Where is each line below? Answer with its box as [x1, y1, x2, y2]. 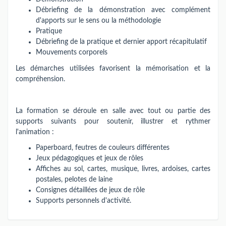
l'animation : [16, 128, 54, 136]
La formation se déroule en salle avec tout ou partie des [16, 107, 210, 115]
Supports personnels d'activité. [36, 197, 131, 204]
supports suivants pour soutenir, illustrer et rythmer [16, 118, 210, 125]
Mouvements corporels [36, 49, 107, 56]
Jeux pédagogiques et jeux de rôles [36, 155, 143, 162]
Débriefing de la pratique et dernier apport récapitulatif [36, 38, 207, 45]
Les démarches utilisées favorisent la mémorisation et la [16, 65, 210, 72]
